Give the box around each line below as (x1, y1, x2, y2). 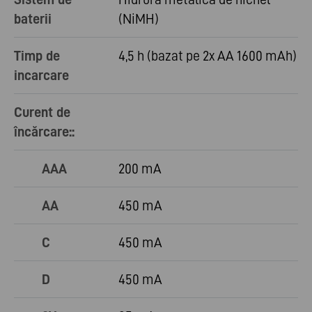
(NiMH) (118, 11, 159, 27)
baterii (14, 11, 52, 27)
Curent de (14, 104, 70, 120)
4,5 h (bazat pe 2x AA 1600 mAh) (118, 48, 297, 64)
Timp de (14, 48, 60, 64)
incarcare (14, 68, 69, 84)
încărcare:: (14, 124, 75, 140)
